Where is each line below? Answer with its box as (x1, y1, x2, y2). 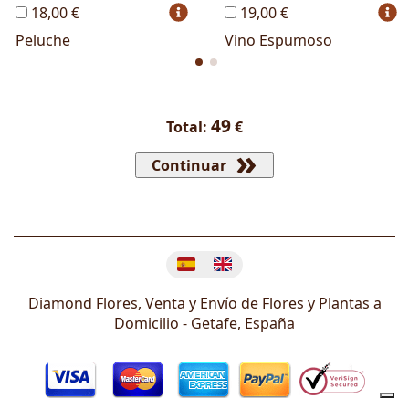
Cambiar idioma (177, 272, 318, 298)
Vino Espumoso (225, 30, 332, 51)
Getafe (191, 313, 237, 334)
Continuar (152, 155, 226, 176)
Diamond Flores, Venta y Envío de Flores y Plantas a (27, 293, 382, 314)
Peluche (16, 30, 70, 51)
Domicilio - (114, 313, 191, 334)
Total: (166, 117, 211, 138)
